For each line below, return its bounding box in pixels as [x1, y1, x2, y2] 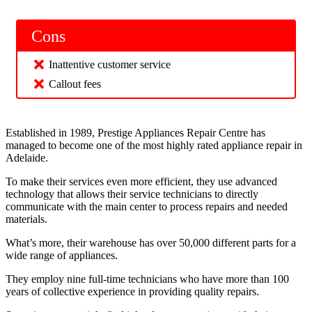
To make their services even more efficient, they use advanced [6, 175, 277, 187]
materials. [6, 212, 47, 225]
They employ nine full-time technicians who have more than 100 [6, 272, 289, 285]
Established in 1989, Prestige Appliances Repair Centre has [6, 126, 265, 139]
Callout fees [49, 77, 101, 90]
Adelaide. [6, 151, 48, 164]
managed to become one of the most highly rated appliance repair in [6, 139, 302, 151]
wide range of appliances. [6, 249, 118, 261]
